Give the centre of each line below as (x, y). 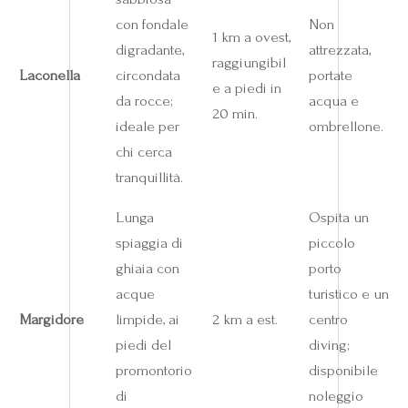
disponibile (343, 370)
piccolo (331, 242)
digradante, (149, 49)
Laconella (49, 75)
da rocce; (144, 100)
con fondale (152, 24)
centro (328, 319)
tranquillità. (149, 177)
